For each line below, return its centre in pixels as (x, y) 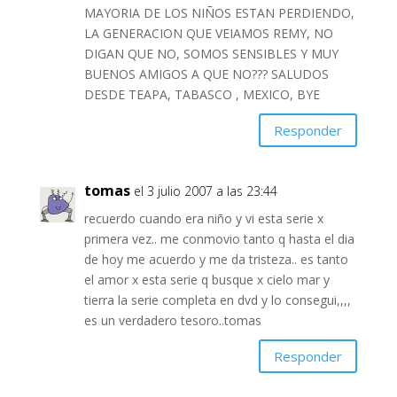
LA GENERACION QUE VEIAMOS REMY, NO (208, 34)
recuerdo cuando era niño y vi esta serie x (203, 219)
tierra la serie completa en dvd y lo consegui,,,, (217, 300)
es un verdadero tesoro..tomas (172, 321)
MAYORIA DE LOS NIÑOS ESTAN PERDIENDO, (219, 13)
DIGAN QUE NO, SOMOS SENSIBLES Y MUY (211, 54)
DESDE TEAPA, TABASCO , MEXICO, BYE (202, 95)
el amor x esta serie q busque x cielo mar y (206, 280)
